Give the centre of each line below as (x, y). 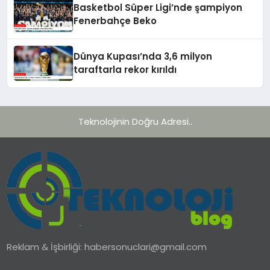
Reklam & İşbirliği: (46, 247)
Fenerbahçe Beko (115, 20)
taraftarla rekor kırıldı (125, 69)
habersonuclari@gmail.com (146, 247)
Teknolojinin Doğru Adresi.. (135, 121)
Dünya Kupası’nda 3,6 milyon (143, 56)
